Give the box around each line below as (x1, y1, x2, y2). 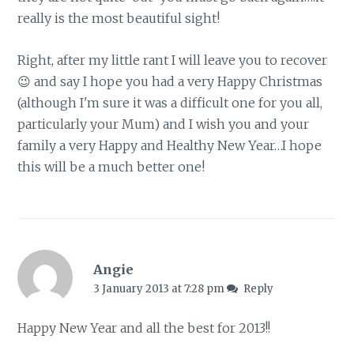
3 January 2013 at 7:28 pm (92, 282, 227, 296)
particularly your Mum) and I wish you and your (17, 115, 310, 132)
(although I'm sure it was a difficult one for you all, (17, 94, 323, 111)
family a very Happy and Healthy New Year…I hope (17, 137, 322, 153)
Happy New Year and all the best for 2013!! (17, 319, 271, 336)
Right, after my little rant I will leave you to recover (17, 51, 328, 68)
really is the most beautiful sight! (17, 10, 220, 27)
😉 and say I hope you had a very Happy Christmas (17, 73, 323, 89)
